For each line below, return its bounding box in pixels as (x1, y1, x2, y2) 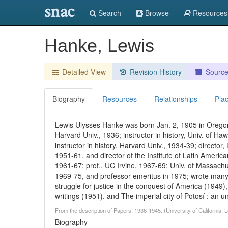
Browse (143, 8, 169, 18)
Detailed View (60, 67, 106, 77)
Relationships (154, 94, 197, 104)
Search (96, 8, 121, 18)
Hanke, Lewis (44, 35, 154, 56)
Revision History (130, 67, 182, 77)
